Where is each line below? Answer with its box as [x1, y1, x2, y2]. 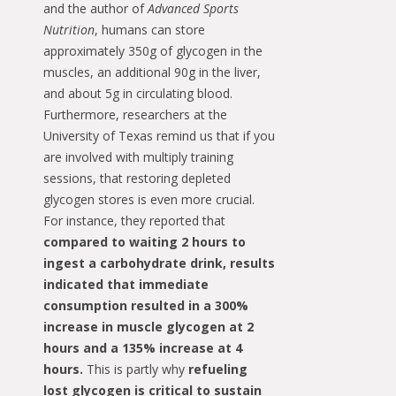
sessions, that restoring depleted [43, 169, 231, 187]
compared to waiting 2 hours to [43, 232, 246, 250]
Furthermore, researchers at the [43, 105, 227, 123]
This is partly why [87, 360, 188, 377]
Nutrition [43, 20, 95, 38]
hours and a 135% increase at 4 [43, 339, 242, 356]
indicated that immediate [43, 275, 209, 293]
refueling [188, 360, 247, 377]
